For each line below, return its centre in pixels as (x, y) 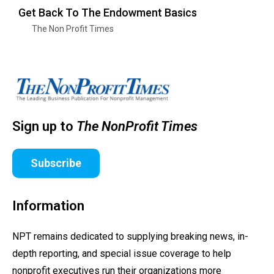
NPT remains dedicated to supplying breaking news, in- (130, 237)
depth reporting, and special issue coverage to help (122, 254)
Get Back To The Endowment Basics (108, 12)
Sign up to (44, 127)
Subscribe (56, 163)
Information (48, 206)
